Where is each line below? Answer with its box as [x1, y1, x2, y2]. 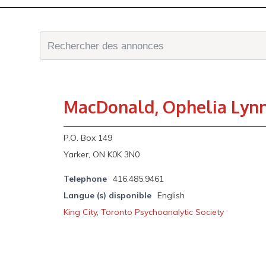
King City [64, 207, 97, 217]
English [157, 190, 185, 201]
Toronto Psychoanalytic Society [101, 207, 224, 217]
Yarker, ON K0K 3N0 [64, 149, 140, 160]
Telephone [64, 173, 107, 184]
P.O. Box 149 [64, 132, 113, 143]
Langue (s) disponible [64, 190, 152, 201]
